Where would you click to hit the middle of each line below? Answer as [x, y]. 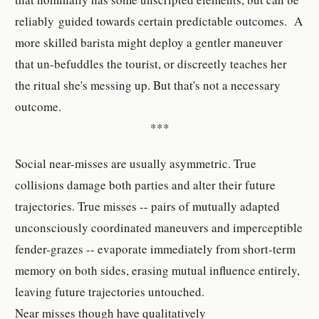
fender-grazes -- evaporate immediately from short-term [156, 249]
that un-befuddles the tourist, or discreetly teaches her [151, 63]
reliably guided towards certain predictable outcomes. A [159, 21]
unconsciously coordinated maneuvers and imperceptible [159, 228]
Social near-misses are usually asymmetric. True [136, 164]
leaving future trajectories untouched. [110, 292]
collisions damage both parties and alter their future [146, 185]
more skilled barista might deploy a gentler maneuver [149, 42]
